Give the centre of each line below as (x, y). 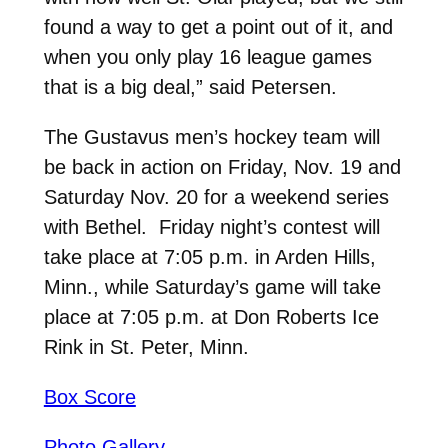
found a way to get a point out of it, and (218, 26)
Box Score (89, 396)
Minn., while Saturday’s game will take (212, 286)
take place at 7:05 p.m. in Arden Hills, (209, 256)
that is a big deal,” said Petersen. (190, 86)
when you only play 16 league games (207, 56)
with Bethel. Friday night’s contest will (211, 226)
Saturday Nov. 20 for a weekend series (216, 196)
